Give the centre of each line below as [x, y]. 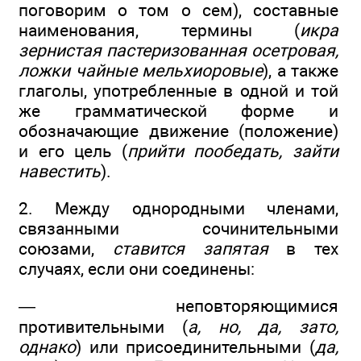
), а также [301, 70]
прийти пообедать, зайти [233, 151]
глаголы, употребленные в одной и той [178, 90]
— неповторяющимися [178, 306]
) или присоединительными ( [195, 347]
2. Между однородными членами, [178, 209]
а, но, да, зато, [263, 327]
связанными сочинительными [178, 229]
